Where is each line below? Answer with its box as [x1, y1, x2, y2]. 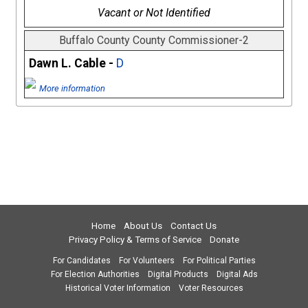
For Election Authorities [50, 269, 140, 279]
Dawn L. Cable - [28, 56, 116, 71]
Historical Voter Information [65, 283, 170, 293]
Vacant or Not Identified [98, 6, 210, 20]
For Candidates [52, 256, 111, 265]
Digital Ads [216, 269, 258, 279]
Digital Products [147, 269, 208, 279]
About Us [124, 221, 162, 231]
